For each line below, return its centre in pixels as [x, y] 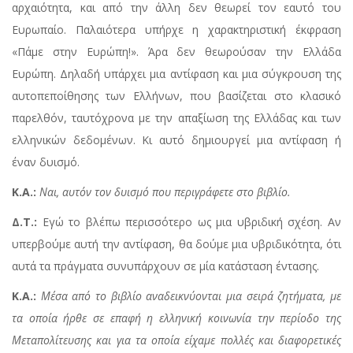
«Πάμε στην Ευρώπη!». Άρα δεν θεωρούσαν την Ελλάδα [176, 52]
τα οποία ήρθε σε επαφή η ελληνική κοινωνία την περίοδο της [176, 318]
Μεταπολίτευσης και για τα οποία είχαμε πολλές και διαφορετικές [176, 340]
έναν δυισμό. [46, 162]
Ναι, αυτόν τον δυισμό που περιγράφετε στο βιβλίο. [165, 192]
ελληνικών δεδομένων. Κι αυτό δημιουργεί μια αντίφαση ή [176, 140]
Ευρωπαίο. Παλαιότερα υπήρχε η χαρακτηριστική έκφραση [176, 30]
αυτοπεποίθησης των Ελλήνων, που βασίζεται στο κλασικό [176, 96]
